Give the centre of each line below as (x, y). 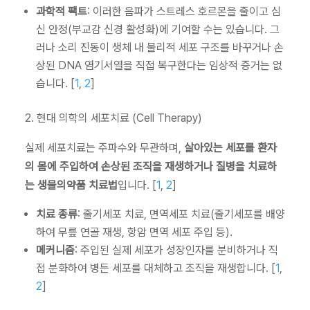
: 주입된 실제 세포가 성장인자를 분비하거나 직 (176, 250)
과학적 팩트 (62, 12)
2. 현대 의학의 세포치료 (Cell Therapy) (113, 118)
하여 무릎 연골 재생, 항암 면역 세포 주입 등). (134, 232)
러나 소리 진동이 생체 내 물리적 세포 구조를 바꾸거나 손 (160, 48)
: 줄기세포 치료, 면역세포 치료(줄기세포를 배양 (181, 215)
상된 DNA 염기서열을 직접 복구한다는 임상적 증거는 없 (159, 66)
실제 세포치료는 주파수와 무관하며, (104, 148)
